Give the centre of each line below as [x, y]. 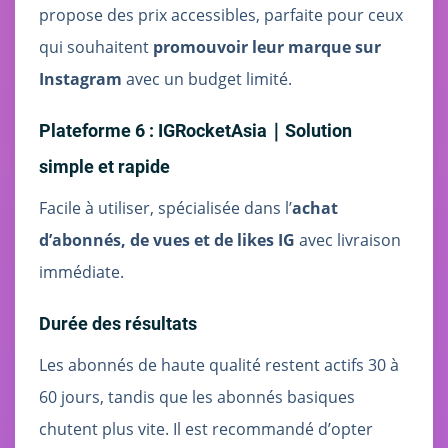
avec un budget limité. [207, 78]
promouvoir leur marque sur [267, 46]
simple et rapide [104, 166]
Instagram [80, 78]
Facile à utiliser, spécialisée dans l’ [165, 207]
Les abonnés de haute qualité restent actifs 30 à [219, 364]
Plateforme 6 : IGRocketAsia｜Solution [195, 130]
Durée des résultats [118, 323]
